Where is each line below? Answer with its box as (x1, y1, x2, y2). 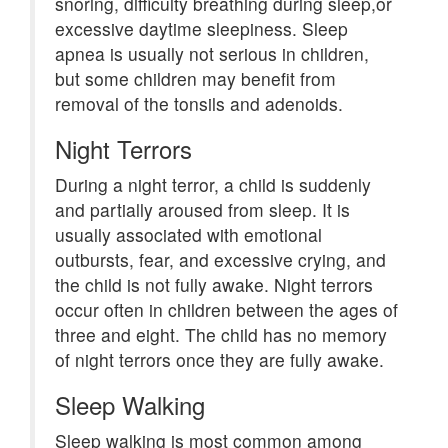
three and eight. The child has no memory (55, 322, 387, 347)
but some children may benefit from (55, 66, 336, 91)
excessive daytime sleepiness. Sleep (55, 16, 348, 41)
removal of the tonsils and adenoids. (55, 91, 343, 116)
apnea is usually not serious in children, (55, 41, 369, 66)
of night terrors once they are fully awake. (55, 347, 384, 372)
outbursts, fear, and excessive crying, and (55, 247, 386, 272)
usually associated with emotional (55, 222, 322, 247)
